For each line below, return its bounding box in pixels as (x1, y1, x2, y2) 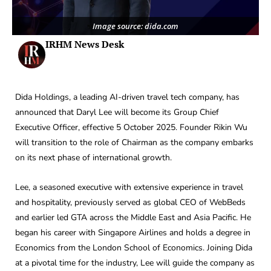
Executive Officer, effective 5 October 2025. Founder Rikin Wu (15, 121, 247, 133)
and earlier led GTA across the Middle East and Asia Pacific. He (15, 212, 251, 224)
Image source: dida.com (93, 20, 178, 31)
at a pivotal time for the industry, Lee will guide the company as (15, 257, 255, 269)
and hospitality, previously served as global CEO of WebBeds (15, 197, 246, 209)
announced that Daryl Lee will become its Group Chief (15, 106, 219, 118)
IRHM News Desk (45, 37, 124, 51)
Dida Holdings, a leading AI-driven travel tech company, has (15, 91, 240, 103)
